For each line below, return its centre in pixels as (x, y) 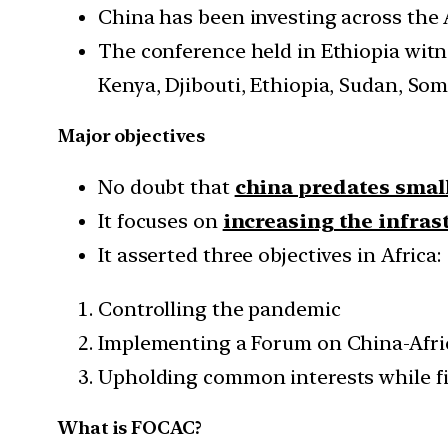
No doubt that (166, 186)
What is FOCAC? (130, 427)
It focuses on (160, 220)
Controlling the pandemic (219, 308)
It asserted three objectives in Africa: (270, 254)
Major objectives (131, 135)
